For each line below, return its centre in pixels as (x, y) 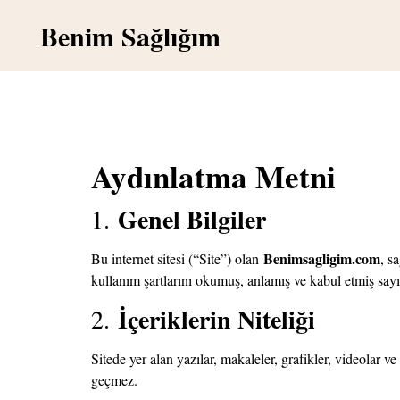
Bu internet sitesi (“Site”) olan (177, 259)
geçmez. (114, 379)
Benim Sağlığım (130, 36)
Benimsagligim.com (322, 259)
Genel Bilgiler (192, 220)
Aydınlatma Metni (213, 176)
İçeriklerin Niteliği (217, 319)
